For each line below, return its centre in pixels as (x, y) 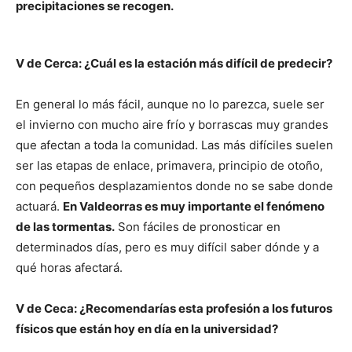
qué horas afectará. (69, 268)
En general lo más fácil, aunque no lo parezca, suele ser (170, 104)
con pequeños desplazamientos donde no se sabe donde (174, 186)
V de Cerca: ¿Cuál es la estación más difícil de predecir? (174, 63)
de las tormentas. (65, 227)
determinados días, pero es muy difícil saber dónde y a (167, 247)
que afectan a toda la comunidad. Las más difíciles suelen (174, 145)
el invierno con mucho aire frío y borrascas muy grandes (172, 125)
